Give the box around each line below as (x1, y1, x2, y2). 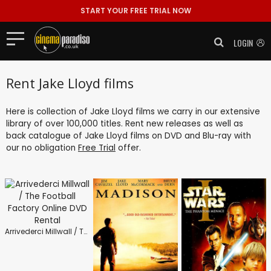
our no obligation (6, 142, 78, 154)
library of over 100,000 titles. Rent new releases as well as (6, 117, 243, 129)
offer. (116, 142, 141, 154)
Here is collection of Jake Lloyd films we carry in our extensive (6, 105, 260, 117)
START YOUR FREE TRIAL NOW (80, 5, 191, 16)
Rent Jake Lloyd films (6, 74, 134, 92)
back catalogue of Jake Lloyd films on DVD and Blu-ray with (6, 129, 251, 142)
